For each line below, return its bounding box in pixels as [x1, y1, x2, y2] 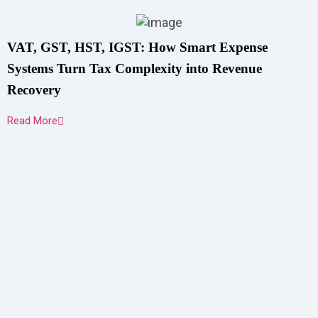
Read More [7, 114, 57, 127]
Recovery [7, 82, 61, 97]
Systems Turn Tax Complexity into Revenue [7, 61, 262, 76]
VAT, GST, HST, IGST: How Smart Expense [7, 40, 268, 55]
